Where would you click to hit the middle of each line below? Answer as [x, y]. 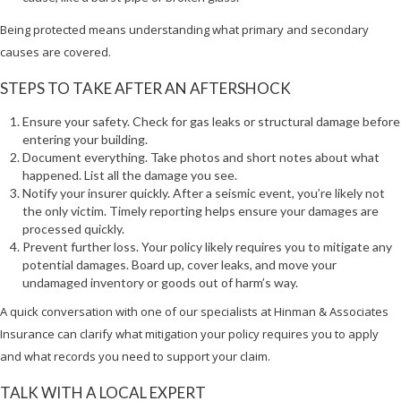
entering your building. [85, 139]
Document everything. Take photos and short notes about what [201, 157]
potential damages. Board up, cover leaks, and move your [179, 264]
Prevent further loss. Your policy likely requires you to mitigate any [207, 246]
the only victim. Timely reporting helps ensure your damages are [200, 210]
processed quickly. [73, 228]
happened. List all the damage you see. [130, 175]
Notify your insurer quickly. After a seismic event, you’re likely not [204, 192]
